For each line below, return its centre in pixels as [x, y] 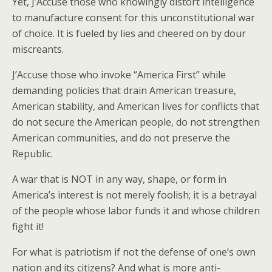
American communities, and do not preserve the [121, 138]
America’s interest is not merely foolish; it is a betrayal [134, 195]
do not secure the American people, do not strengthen [136, 122]
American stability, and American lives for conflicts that [136, 106]
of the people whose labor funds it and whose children [136, 211]
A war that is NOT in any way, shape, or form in [119, 179]
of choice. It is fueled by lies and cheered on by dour [129, 33]
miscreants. [38, 49]
